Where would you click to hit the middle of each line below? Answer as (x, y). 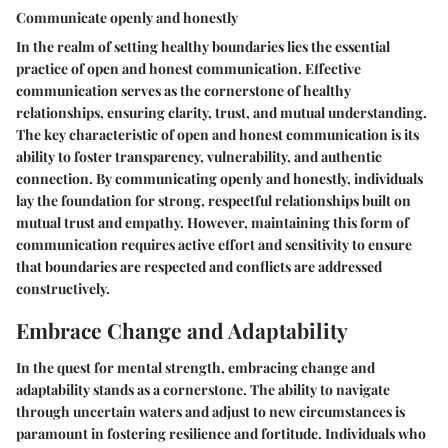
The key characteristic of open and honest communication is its (217, 134)
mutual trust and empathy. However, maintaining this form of (212, 222)
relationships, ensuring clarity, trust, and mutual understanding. (221, 112)
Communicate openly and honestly (127, 17)
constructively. (63, 288)
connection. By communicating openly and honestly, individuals (219, 178)
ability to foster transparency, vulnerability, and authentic (199, 156)
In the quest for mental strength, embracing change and (195, 367)
